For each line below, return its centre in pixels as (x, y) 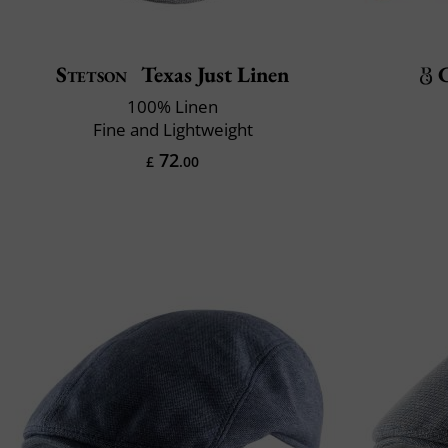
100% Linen (172, 106)
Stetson (91, 74)
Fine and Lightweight (172, 129)
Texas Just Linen (213, 74)
